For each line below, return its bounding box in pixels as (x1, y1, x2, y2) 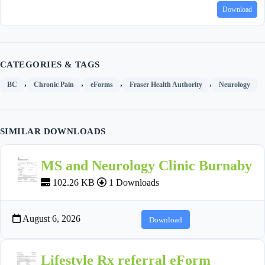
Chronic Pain (34, 80, 74, 89)
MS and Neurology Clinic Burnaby (41, 158, 252, 174)
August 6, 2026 (21, 214, 80, 224)
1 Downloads (106, 177, 159, 188)
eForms (91, 80, 113, 89)
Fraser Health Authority (130, 80, 202, 89)
